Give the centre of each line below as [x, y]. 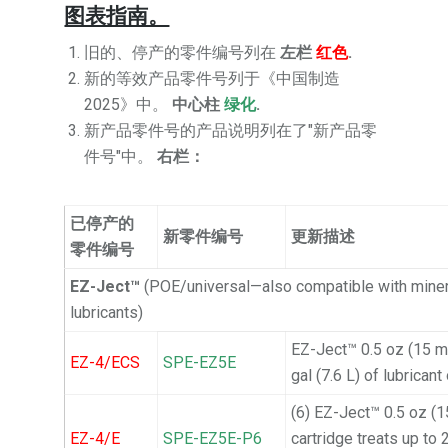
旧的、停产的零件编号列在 [182, 53]
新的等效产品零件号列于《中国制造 [212, 79]
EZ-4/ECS [105, 363]
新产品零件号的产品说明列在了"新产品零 [231, 131]
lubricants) [107, 313]
